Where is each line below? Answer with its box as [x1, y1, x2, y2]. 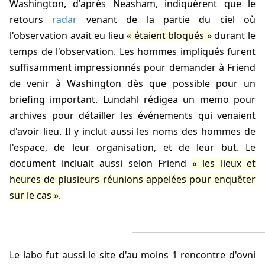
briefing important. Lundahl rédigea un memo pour [9, 93, 256, 106]
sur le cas [9, 189, 51, 202]
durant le [211, 29, 256, 43]
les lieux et [202, 157, 256, 170]
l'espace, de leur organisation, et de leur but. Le [9, 141, 256, 154]
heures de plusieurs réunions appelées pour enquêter [9, 173, 256, 186]
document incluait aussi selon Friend [9, 157, 192, 170]
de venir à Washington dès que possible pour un [9, 77, 256, 91]
